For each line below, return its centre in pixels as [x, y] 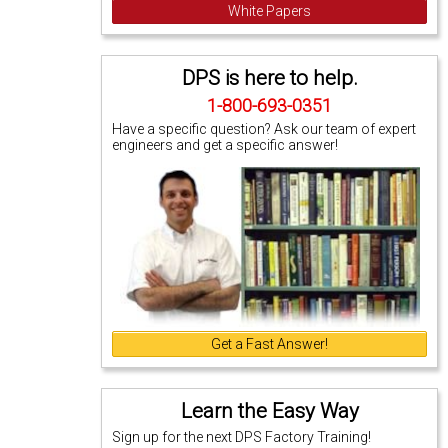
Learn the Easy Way [269, 410]
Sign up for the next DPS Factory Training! [242, 437]
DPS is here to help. [269, 77]
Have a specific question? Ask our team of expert [264, 128]
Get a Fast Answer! [270, 343]
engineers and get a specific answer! [225, 144]
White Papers [270, 10]
